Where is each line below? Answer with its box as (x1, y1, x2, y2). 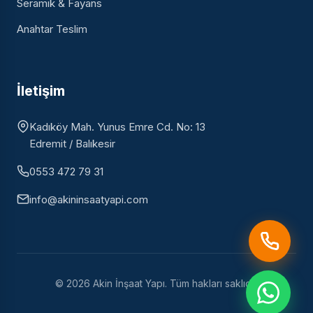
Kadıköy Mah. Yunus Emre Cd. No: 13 (29, 120, 205, 133)
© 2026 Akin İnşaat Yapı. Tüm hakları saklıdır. (54, 277, 259, 289)
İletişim (17, 82, 65, 99)
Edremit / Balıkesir (29, 137, 115, 150)
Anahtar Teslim (17, 22, 87, 36)
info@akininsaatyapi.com (29, 193, 148, 206)
